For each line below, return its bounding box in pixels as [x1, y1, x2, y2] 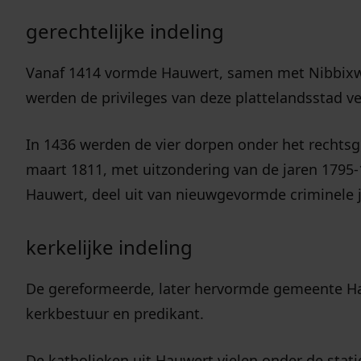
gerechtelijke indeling [26, 18, 224, 45]
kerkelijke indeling [26, 234, 193, 261]
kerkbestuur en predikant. [26, 304, 204, 324]
